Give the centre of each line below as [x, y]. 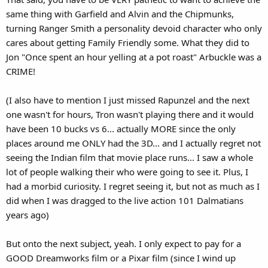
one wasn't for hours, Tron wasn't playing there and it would [130, 114]
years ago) [28, 214]
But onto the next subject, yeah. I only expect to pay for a [124, 243]
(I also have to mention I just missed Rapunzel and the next [128, 100]
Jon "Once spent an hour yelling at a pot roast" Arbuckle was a [134, 57]
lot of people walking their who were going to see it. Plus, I [127, 171]
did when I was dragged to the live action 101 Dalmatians [125, 200]
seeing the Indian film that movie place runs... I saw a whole [130, 157]
